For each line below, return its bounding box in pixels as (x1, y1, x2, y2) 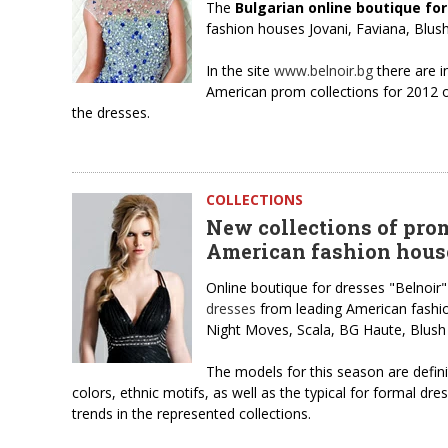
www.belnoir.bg (274, 61, 373, 80)
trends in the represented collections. (72, 404, 311, 423)
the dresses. (72, 103, 150, 122)
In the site (206, 61, 274, 80)
